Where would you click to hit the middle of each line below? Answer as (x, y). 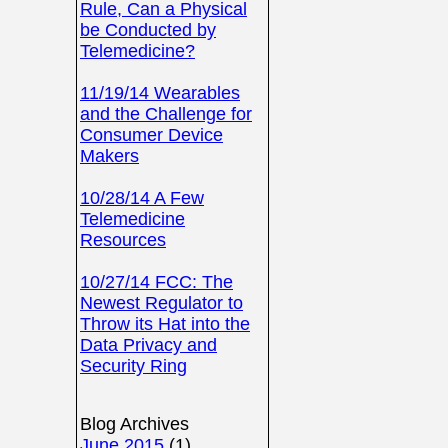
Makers (109, 156)
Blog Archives (134, 424)
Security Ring (133, 366)
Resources (123, 240)
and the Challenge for (166, 114)
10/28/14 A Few (142, 198)
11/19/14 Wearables (160, 93)
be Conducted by (148, 30)
